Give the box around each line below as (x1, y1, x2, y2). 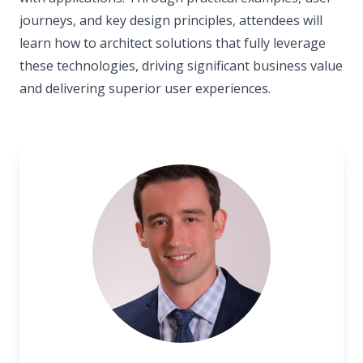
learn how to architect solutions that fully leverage (19, 34, 326, 52)
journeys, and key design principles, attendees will (19, 11, 322, 29)
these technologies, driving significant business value (19, 57, 343, 75)
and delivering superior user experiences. (19, 79, 271, 97)
